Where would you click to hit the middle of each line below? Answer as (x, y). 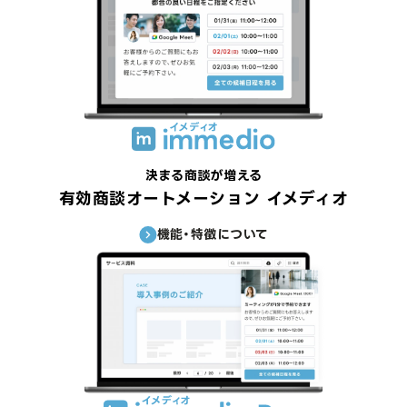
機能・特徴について (213, 234)
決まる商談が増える (203, 174)
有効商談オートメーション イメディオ (203, 198)
